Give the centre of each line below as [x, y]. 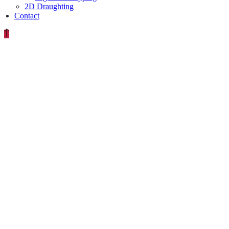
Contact [27, 16]
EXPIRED [41, 112]
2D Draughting [49, 7]
